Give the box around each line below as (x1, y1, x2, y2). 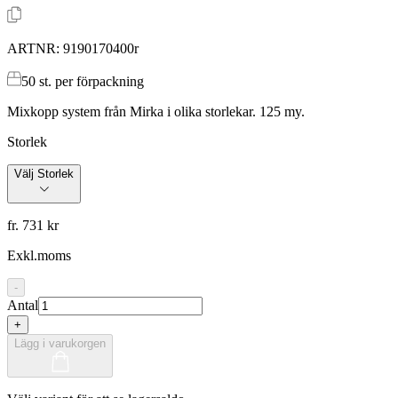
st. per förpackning (36, 73, 144, 89)
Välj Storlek (14, 166, 74, 180)
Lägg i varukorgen (14, 336, 106, 350)
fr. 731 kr (7, 217, 59, 233)
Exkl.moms (7, 247, 71, 263)
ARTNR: (7, 40, 63, 56)
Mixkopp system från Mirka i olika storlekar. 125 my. (7, 103, 305, 119)
